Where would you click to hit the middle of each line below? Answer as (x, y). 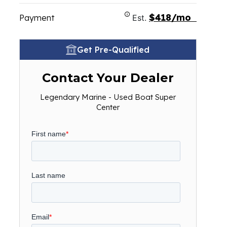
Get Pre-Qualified (113, 50)
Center (108, 107)
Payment (36, 18)
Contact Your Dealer (108, 78)
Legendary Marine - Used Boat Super (108, 97)
